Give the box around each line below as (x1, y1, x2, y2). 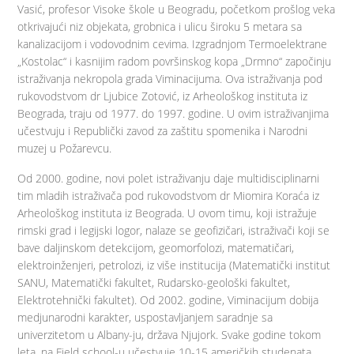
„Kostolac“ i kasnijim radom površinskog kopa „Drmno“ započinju (17, 54, 332, 69)
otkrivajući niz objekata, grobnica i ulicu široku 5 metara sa (17, 19, 303, 34)
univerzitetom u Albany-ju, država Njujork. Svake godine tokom (17, 327, 322, 342)
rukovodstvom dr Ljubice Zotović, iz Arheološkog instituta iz (17, 88, 308, 104)
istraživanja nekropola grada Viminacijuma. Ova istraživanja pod (17, 71, 323, 86)
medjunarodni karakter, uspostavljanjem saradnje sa (17, 310, 273, 325)
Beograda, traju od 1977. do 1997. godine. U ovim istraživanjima (17, 106, 330, 121)
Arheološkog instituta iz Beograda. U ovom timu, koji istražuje (17, 205, 318, 220)
